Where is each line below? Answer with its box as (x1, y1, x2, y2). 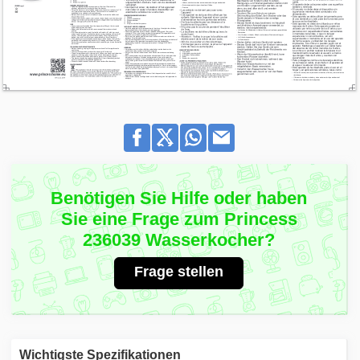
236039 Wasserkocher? (83, 229, 276, 250)
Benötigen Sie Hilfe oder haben (51, 187, 308, 208)
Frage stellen (134, 263, 224, 280)
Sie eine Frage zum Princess (60, 208, 297, 229)
